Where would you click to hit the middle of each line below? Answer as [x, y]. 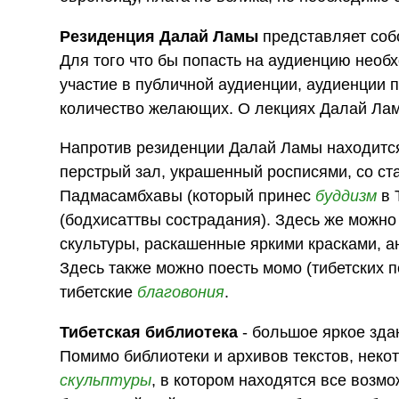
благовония [181, 293]
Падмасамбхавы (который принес [188, 196]
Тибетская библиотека [149, 332]
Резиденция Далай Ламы [159, 36]
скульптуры [106, 380]
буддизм [346, 196]
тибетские [99, 293]
